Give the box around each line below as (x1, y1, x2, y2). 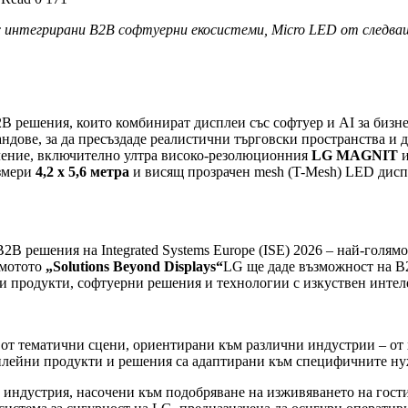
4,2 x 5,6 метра (36, 164, 129, 180)
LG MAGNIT (311, 148, 398, 164)
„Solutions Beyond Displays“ (46, 259, 223, 275)
